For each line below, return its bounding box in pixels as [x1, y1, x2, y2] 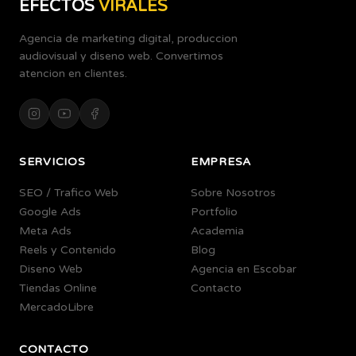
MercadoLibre [19, 300, 94, 314]
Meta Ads [19, 224, 72, 238]
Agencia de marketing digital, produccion [19, 32, 238, 45]
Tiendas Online [19, 281, 97, 295]
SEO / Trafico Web [19, 186, 118, 199]
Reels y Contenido [19, 243, 116, 257]
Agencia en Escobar [191, 262, 296, 276]
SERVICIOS [19, 155, 86, 168]
